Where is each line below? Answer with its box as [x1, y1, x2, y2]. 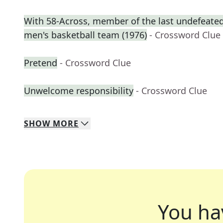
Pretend [24, 57, 57, 69]
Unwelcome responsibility [24, 85, 133, 97]
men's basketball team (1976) [24, 29, 147, 41]
